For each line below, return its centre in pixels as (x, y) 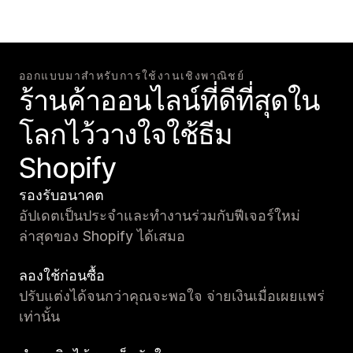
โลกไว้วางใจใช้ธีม (126, 134)
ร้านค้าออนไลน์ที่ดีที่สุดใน (169, 100)
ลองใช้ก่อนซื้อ (62, 276)
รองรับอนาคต (61, 195)
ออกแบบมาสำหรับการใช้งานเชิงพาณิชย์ (132, 76)
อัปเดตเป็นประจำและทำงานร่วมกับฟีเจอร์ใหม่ (160, 216)
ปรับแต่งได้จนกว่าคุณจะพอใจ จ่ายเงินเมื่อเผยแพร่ (172, 296)
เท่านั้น (39, 317)
